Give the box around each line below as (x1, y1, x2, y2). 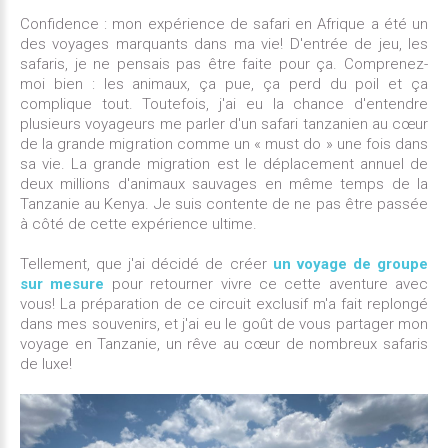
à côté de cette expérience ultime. (20, 215, 257, 234)
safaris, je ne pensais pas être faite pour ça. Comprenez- (20, 55, 428, 74)
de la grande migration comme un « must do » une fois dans (20, 135, 428, 154)
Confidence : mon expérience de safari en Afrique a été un (20, 15, 428, 34)
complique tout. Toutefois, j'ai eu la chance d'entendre (20, 95, 428, 114)
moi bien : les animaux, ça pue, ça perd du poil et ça (20, 75, 428, 94)
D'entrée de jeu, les (289, 35, 429, 54)
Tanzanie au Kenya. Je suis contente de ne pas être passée (20, 195, 428, 214)
